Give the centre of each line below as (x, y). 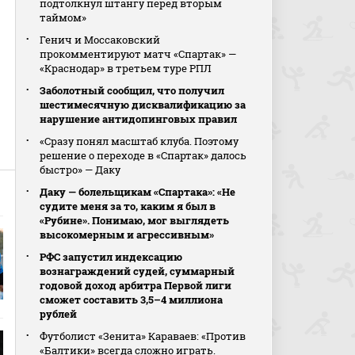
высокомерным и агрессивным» (127, 235)
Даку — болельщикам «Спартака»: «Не (138, 192)
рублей (59, 314)
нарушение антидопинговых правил (139, 119)
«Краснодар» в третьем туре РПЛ (126, 68)
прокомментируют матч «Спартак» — (138, 54)
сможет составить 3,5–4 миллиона (132, 300)
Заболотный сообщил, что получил (132, 90)
